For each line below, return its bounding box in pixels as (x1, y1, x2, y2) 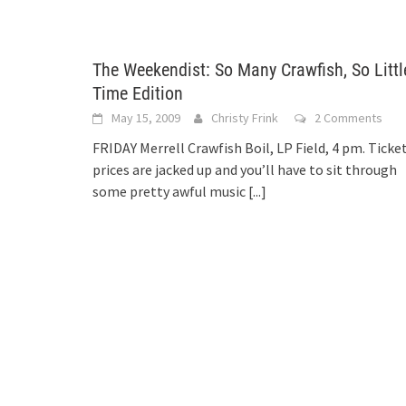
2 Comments (314, 110, 382, 126)
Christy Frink (211, 110, 278, 126)
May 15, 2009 (111, 110, 180, 126)
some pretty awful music (92, 182, 248, 200)
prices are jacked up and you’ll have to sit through (92, 160, 397, 179)
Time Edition (92, 82, 183, 104)
